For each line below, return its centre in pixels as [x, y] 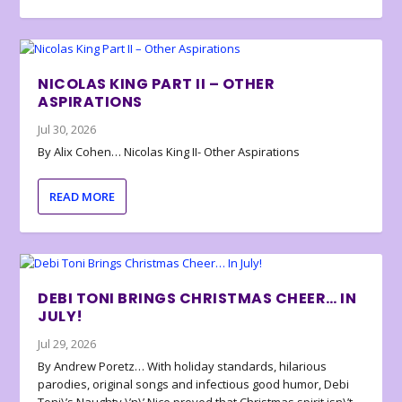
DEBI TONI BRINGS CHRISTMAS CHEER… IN [197, 299]
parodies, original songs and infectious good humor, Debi [194, 385]
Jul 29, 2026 [67, 344]
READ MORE [83, 197]
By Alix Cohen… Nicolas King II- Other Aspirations [169, 152]
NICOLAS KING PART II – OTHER [157, 84]
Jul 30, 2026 [67, 130]
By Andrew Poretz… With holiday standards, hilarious [183, 367]
